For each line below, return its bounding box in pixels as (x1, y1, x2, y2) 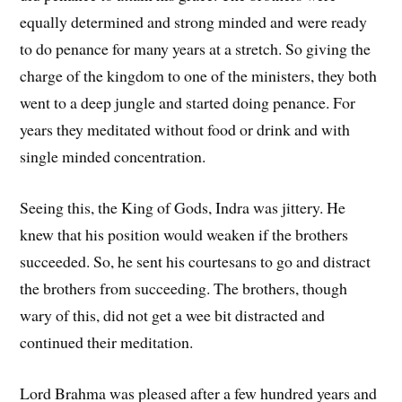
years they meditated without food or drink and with (20, 118, 351, 141)
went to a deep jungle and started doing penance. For (20, 92, 356, 114)
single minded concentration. (20, 145, 206, 168)
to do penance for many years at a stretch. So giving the (20, 38, 371, 60)
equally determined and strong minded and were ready (20, 11, 368, 33)
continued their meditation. (20, 331, 194, 354)
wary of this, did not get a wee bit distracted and (20, 304, 326, 327)
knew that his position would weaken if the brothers (20, 223, 349, 246)
